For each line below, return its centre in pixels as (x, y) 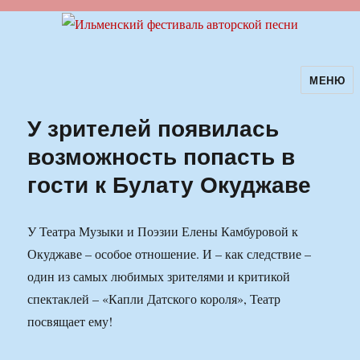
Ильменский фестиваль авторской (167, 91)
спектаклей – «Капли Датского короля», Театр (154, 299)
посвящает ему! (70, 321)
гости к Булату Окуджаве (170, 184)
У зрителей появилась (153, 128)
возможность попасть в (162, 156)
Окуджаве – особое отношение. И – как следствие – (170, 254)
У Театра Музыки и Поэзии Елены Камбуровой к (163, 231)
